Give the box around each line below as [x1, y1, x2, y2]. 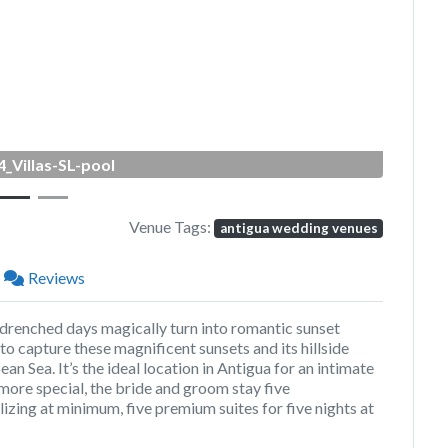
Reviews [28, 268, 85, 288]
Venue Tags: [129, 216, 215, 236]
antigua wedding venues [219, 219, 378, 236]
